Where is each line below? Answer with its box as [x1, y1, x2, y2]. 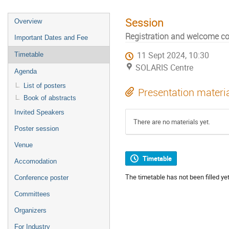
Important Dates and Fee [14, 34, 88, 41]
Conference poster [14, 174, 68, 181]
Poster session [14, 125, 59, 132]
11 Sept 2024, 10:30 [137, 50, 210, 61]
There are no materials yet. [133, 117, 210, 127]
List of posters [24, 82, 66, 89]
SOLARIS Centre [135, 62, 193, 74]
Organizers [14, 207, 47, 214]
